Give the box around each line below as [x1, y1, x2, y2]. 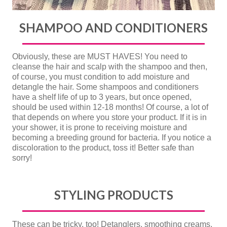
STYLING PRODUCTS [54, 187, 173, 203]
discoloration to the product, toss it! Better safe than [12, 143, 194, 153]
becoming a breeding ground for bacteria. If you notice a [12, 133, 211, 142]
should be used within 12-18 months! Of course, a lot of [12, 103, 208, 112]
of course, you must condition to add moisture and [12, 72, 190, 82]
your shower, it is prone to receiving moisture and [12, 123, 187, 132]
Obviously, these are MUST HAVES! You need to [12, 52, 187, 61]
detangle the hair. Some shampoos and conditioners [12, 83, 199, 92]
